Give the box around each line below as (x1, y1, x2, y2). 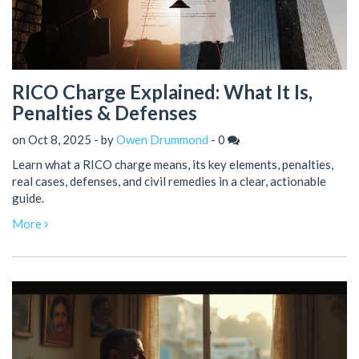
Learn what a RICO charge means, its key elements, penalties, (12, 157, 333, 171)
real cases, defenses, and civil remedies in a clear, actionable (12, 174, 326, 188)
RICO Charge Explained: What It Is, (12, 79, 313, 103)
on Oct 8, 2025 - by (12, 132, 116, 147)
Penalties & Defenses (12, 100, 197, 124)
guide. (12, 191, 44, 205)
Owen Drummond (116, 132, 208, 147)
